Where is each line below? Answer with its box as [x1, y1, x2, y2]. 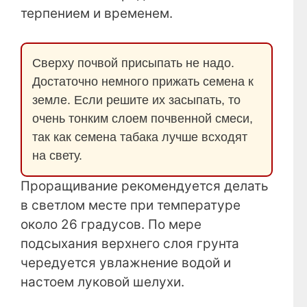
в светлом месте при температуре [21, 197, 241, 214]
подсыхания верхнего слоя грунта [21, 236, 239, 252]
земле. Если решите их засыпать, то [32, 93, 241, 108]
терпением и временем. [21, 5, 173, 21]
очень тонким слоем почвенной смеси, [32, 112, 253, 126]
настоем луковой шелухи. [21, 274, 184, 291]
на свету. [32, 149, 82, 163]
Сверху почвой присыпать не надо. [32, 56, 234, 71]
